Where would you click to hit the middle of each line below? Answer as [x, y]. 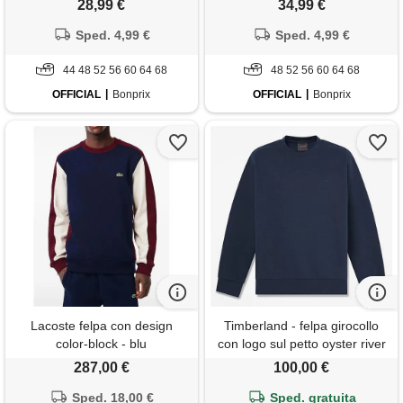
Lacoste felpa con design [101, 326]
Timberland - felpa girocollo [302, 326]
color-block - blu [102, 344]
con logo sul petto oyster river [301, 344]
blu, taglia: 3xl [301, 380]
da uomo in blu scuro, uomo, [301, 362]
